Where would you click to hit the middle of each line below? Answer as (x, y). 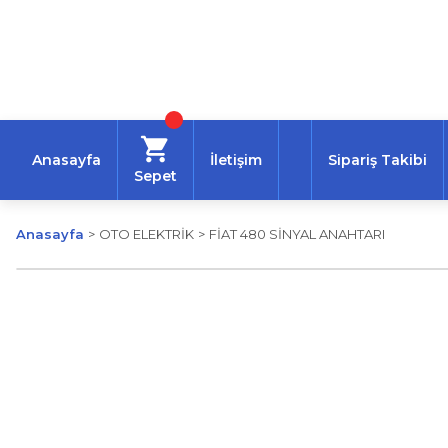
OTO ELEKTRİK (146, 234)
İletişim (236, 160)
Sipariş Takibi (377, 160)
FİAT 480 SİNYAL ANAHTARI (297, 234)
